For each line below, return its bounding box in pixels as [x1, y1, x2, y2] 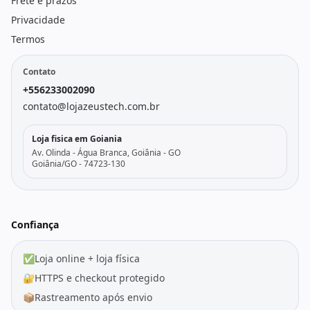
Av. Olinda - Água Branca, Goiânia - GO [32, 147, 181, 158]
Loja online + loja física [35, 252, 140, 265]
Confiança [11, 218, 59, 231]
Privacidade [11, 13, 65, 26]
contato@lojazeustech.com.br [23, 100, 160, 113]
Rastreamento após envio [35, 291, 152, 304]
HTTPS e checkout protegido [35, 271, 165, 284]
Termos [11, 33, 45, 46]
